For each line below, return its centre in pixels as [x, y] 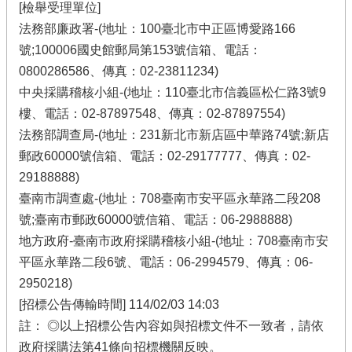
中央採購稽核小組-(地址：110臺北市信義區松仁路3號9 [172, 92]
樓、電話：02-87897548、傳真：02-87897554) [152, 114]
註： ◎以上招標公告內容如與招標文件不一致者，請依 [171, 326]
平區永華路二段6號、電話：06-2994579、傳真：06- [166, 262]
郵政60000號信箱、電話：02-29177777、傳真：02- [165, 156]
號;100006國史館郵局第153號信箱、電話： [140, 50]
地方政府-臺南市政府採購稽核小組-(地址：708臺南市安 [174, 241]
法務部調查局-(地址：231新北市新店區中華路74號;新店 [174, 135]
